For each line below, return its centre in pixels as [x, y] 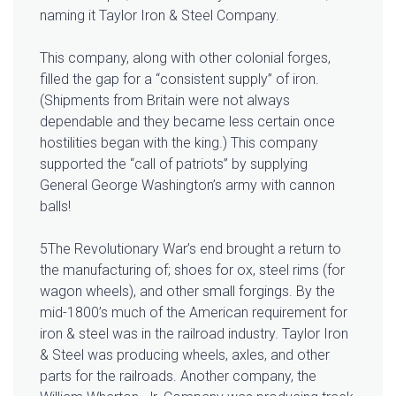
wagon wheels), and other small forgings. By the [187, 292]
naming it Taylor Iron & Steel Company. [160, 16]
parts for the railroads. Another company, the [178, 377]
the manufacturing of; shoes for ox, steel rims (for [192, 270]
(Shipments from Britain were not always [165, 101]
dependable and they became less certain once [187, 122]
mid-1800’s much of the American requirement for [194, 313]
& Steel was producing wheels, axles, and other [185, 355]
